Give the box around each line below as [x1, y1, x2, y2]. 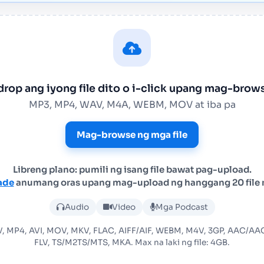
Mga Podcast [155, 202, 208, 212]
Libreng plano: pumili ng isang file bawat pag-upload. [12, 164, 252, 175]
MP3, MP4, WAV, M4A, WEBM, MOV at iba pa [28, 98, 236, 111]
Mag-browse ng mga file [77, 129, 187, 140]
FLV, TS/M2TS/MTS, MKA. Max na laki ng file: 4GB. [34, 237, 230, 247]
